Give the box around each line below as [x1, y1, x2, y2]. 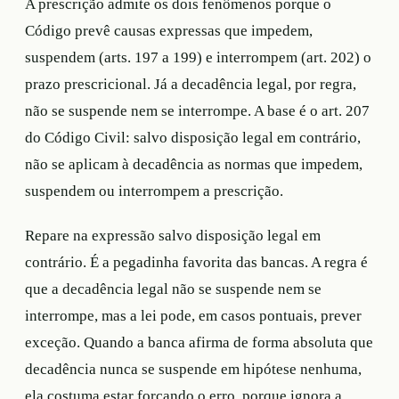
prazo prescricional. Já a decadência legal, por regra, [25, 75, 356, 93]
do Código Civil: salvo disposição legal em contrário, [25, 128, 361, 146]
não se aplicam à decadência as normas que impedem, [25, 155, 362, 173]
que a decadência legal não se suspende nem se [25, 280, 322, 297]
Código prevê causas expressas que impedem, [25, 21, 313, 39]
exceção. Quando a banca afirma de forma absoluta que [25, 333, 373, 351]
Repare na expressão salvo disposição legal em [25, 226, 321, 244]
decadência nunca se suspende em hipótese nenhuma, [25, 360, 362, 378]
